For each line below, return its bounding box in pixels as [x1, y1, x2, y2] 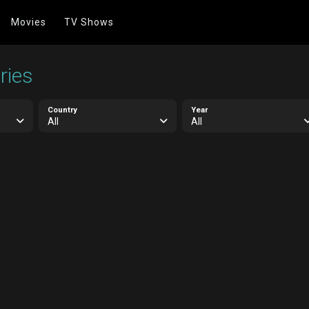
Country [47, 106, 77, 114]
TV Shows [64, 17, 114, 28]
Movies [11, 17, 46, 28]
